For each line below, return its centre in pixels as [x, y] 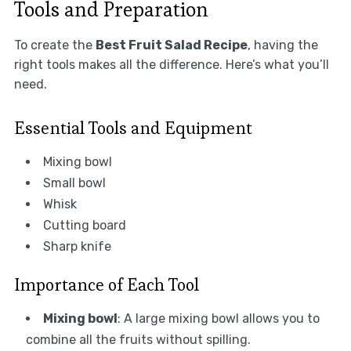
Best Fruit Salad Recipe [171, 45]
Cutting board [84, 226]
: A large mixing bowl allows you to [218, 319]
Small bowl [74, 183]
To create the [54, 45]
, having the [282, 45]
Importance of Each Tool [106, 285]
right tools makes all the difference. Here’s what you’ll [171, 65]
